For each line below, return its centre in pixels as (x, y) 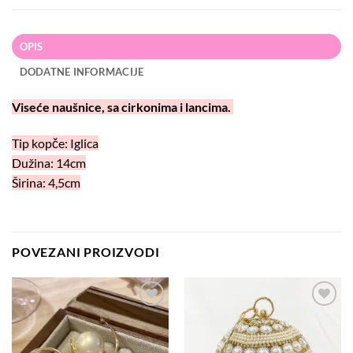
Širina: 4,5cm (46, 182)
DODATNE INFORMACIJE (82, 71)
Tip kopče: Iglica (55, 143)
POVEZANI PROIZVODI (86, 252)
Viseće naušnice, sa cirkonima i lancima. (123, 106)
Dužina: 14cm (49, 162)
